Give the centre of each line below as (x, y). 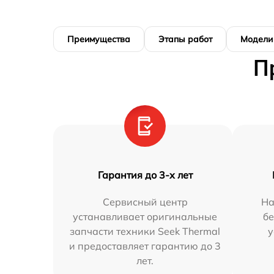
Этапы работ (185, 39)
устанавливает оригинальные (145, 217)
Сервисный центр (145, 202)
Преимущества (99, 39)
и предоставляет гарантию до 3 (145, 246)
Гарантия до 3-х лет (145, 175)
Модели (257, 39)
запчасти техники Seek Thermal (145, 231)
